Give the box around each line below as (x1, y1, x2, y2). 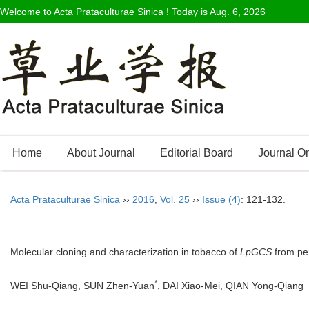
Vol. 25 (160, 194, 190, 205)
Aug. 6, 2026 (210, 6, 266, 17)
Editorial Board (160, 147, 233, 159)
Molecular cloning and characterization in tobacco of (10, 246, 240, 257)
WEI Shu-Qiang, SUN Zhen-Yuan (10, 280, 154, 292)
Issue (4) (202, 194, 241, 205)
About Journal (67, 147, 135, 159)
